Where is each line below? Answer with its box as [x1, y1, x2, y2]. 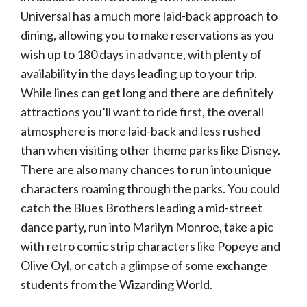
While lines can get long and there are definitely [21, 85, 273, 100]
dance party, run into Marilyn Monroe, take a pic [21, 219, 273, 234]
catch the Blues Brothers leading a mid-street [21, 200, 262, 215]
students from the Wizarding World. [21, 277, 212, 292]
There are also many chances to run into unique [21, 162, 271, 177]
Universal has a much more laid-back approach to [21, 8, 278, 23]
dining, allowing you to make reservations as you [21, 27, 274, 42]
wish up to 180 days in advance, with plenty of [21, 47, 262, 62]
